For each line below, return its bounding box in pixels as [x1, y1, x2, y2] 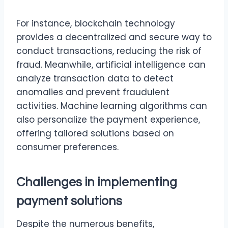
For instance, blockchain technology [16, 17, 175, 30]
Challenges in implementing [16, 176, 177, 189]
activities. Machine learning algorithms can [16, 99, 207, 112]
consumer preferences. [16, 140, 119, 153]
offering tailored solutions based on [16, 127, 174, 139]
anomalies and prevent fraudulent [16, 85, 169, 98]
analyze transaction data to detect [16, 72, 174, 84]
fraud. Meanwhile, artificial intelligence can [16, 58, 206, 71]
